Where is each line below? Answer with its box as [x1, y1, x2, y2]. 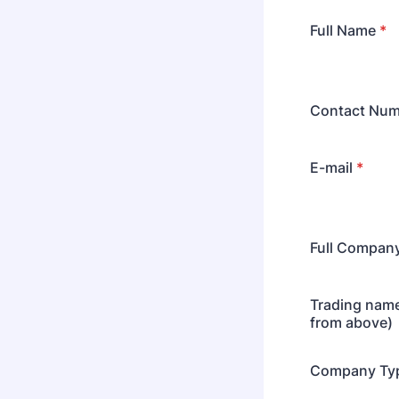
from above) [310, 313, 393, 331]
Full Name [310, 21, 376, 39]
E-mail [310, 159, 353, 176]
